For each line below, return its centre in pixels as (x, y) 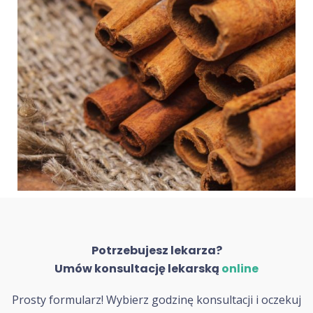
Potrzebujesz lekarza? (156, 251)
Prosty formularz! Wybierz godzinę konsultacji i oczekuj (156, 300)
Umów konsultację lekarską (138, 269)
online (240, 269)
